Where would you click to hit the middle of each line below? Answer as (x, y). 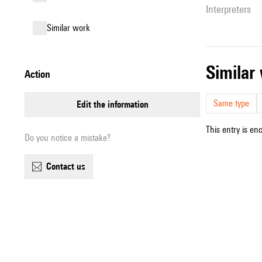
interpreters (230, 9)
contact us (68, 166)
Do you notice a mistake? (68, 138)
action (40, 74)
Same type (231, 103)
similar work (71, 28)
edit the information (115, 104)
